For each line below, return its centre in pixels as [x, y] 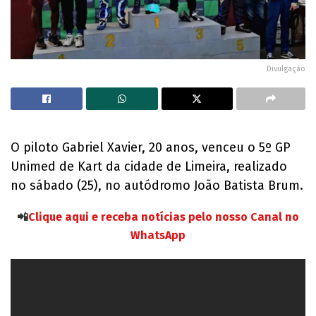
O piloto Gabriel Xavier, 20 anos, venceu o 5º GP [151, 148]
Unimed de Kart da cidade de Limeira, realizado [149, 167]
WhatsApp [158, 236]
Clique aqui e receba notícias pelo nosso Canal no [164, 217]
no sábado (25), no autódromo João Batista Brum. [157, 186]
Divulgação [286, 69]
